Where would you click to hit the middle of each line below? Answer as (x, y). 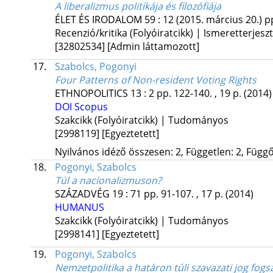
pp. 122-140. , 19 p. (200, 94)
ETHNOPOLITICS (91, 94)
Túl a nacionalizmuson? (108, 181)
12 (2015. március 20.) (212, 20)
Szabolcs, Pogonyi (95, 67)
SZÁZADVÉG (82, 194)
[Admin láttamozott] (153, 47)
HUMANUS (79, 207)
